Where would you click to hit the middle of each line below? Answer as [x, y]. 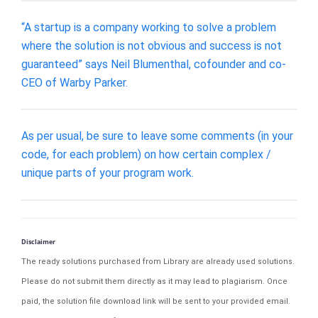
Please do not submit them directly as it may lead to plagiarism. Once [154, 281]
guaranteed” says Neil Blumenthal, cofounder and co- [154, 64]
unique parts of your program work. [108, 173]
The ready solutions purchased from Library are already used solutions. [158, 261]
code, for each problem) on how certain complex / [146, 155]
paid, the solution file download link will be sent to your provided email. [156, 301]
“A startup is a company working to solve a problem [149, 27]
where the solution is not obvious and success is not [152, 45]
